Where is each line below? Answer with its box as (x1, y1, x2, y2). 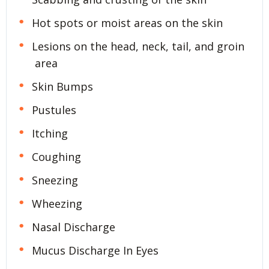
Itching (31, 126, 68, 141)
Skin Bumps (31, 79, 93, 94)
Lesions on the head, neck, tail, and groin (31, 39, 244, 54)
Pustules (31, 103, 76, 118)
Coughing (31, 150, 81, 165)
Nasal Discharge (31, 219, 115, 234)
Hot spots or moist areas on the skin (31, 16, 223, 31)
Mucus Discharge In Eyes (31, 243, 159, 258)
